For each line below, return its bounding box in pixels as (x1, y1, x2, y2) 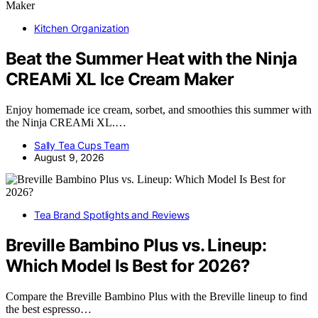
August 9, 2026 (34, 151, 104, 164)
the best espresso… (6, 303, 92, 316)
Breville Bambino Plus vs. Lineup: (6, 235, 267, 256)
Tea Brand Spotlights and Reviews (34, 209, 190, 221)
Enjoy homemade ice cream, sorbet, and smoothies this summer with (6, 104, 312, 116)
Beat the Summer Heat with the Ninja (6, 48, 297, 70)
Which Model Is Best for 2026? (6, 256, 251, 277)
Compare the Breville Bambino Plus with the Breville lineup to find (6, 290, 307, 303)
